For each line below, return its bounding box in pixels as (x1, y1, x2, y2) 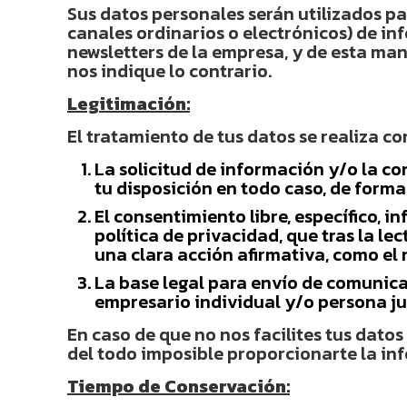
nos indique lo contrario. (67, 57, 272, 84)
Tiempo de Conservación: (67, 372, 290, 400)
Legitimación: (67, 90, 190, 117)
